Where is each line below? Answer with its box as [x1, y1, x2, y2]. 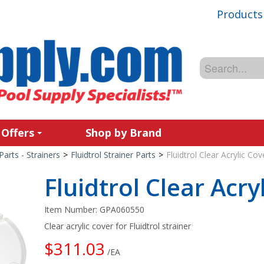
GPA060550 [100, 204, 145, 215]
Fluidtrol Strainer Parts [70, 149, 156, 160]
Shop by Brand [85, 126, 161, 140]
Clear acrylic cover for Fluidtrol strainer [44, 220, 192, 232]
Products [217, 6, 263, 21]
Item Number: [44, 204, 100, 215]
